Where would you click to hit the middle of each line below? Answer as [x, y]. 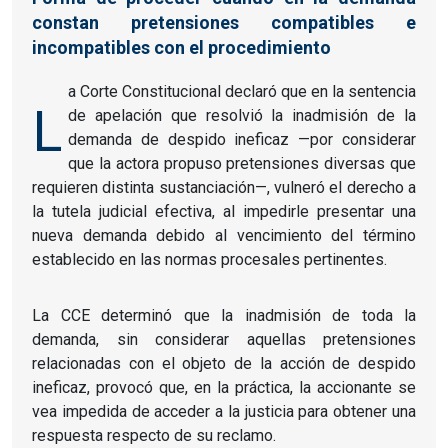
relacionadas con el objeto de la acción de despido [224, 363]
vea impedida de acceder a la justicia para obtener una [224, 411]
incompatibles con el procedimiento [181, 47]
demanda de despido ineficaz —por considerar [242, 139]
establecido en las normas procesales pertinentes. [209, 259]
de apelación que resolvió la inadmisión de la [242, 115]
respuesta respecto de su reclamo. [154, 435]
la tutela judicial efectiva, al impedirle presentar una [224, 211]
